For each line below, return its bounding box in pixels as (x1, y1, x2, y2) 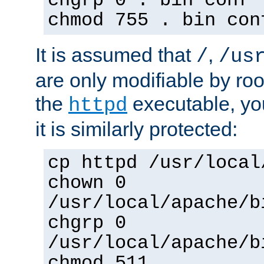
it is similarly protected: (35, 118, 237, 141)
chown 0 (48, 173, 126, 194)
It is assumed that (35, 44, 196, 67)
